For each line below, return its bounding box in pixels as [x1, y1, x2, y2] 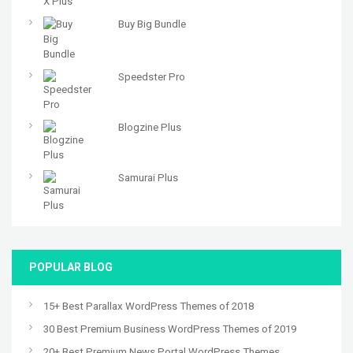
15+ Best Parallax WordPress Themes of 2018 [43, 300, 254, 313]
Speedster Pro [117, 71, 185, 84]
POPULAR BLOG [29, 261, 113, 274]
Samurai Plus [117, 172, 178, 184]
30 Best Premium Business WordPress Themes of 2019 [43, 323, 296, 336]
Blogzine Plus [117, 121, 181, 134]
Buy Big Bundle [117, 18, 186, 31]
